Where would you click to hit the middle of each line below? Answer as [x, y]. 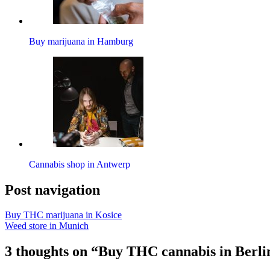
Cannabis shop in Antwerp [80, 164]
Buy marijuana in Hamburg [81, 41]
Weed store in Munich [47, 226]
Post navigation [52, 190]
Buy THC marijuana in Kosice [63, 215]
